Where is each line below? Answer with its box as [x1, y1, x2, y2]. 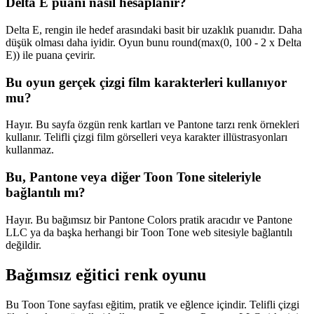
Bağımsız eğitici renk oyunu [6, 265, 206, 284]
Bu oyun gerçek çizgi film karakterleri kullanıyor [6, 74, 287, 90]
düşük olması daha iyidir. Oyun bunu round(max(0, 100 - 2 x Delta [6, 36, 301, 48]
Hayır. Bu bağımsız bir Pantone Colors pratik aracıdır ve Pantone [6, 213, 292, 226]
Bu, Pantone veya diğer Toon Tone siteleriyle [6, 170, 261, 185]
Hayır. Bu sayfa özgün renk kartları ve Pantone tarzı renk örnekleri [6, 118, 299, 131]
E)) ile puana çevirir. [6, 48, 95, 61]
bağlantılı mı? [6, 185, 86, 200]
